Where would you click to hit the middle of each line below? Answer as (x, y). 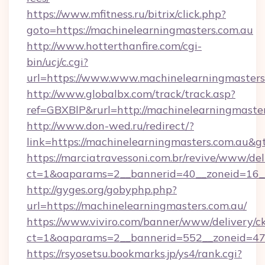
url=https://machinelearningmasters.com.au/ (137, 206)
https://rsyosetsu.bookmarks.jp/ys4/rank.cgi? (134, 253)
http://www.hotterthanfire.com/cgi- (114, 46)
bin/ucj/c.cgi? (57, 62)
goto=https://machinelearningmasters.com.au (140, 30)
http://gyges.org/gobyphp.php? (102, 190)
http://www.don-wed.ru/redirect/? (110, 126)
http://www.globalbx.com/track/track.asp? (131, 94)
